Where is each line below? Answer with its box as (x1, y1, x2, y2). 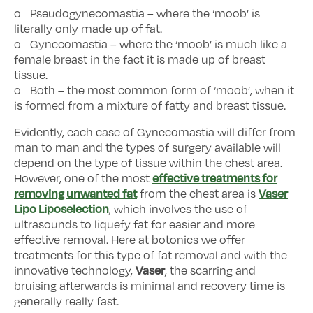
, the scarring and (165, 263, 256, 277)
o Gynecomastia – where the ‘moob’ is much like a (14, 37, 287, 51)
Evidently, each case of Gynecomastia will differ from (14, 125, 296, 139)
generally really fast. (14, 294, 119, 308)
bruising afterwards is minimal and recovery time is (14, 279, 285, 293)
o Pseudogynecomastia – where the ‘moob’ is (14, 6, 260, 20)
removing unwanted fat (14, 186, 137, 201)
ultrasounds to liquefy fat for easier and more (14, 217, 255, 231)
